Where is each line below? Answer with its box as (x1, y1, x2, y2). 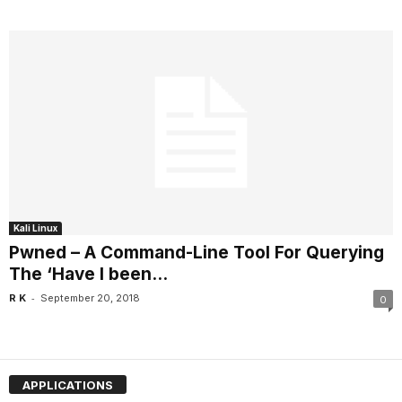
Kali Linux (13, 223, 57, 234)
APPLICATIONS (22, 377, 113, 392)
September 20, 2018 (40, 292, 140, 305)
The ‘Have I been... (9, 264, 168, 285)
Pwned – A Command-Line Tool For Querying (9, 242, 384, 264)
